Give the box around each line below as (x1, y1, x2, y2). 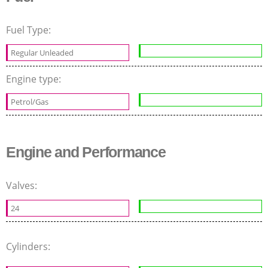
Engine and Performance (6, 143, 166, 160)
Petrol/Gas (11, 96, 48, 107)
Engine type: (6, 72, 63, 86)
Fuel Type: (6, 23, 53, 36)
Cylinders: (6, 239, 53, 253)
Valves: (6, 178, 39, 192)
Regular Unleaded (11, 47, 74, 58)
